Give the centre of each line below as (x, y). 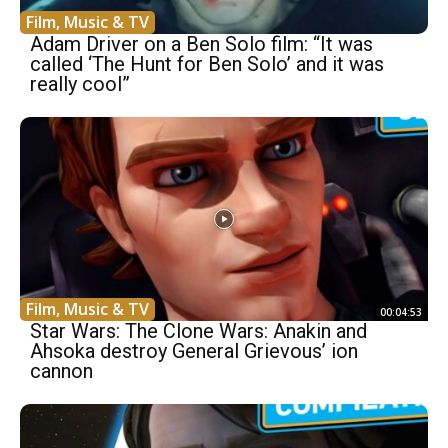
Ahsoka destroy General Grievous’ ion (194, 351)
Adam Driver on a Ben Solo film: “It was (201, 44)
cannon (61, 371)
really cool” (80, 84)
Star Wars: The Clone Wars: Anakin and (198, 331)
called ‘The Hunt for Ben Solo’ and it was (207, 64)
